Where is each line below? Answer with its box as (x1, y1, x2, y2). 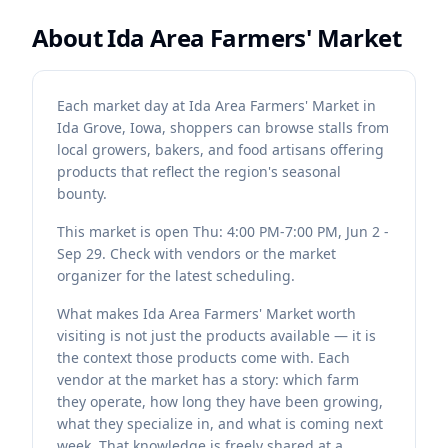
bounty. (57, 184, 107, 203)
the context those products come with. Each (57, 348, 350, 367)
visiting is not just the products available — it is (57, 326, 376, 345)
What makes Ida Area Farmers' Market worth (57, 304, 356, 323)
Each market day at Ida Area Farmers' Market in (57, 96, 376, 115)
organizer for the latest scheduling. (57, 266, 295, 285)
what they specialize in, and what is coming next (57, 414, 383, 433)
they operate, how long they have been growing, (57, 392, 383, 411)
